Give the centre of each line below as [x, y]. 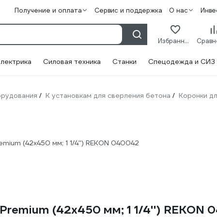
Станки [124, 62]
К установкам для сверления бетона [108, 95]
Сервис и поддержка [128, 10]
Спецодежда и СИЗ [182, 62]
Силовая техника [72, 62]
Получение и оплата [48, 10]
